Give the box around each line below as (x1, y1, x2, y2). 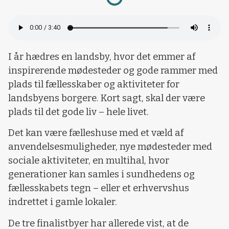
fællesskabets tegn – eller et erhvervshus (8, 182, 189, 194)
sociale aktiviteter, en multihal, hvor (8, 155, 169, 167)
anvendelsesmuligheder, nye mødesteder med (8, 141, 212, 153)
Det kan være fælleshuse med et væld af (8, 127, 184, 139)
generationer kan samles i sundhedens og (8, 169, 195, 180)
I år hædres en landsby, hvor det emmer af (8, 51, 195, 62)
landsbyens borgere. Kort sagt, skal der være (8, 92, 205, 104)
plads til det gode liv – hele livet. (8, 106, 149, 118)
